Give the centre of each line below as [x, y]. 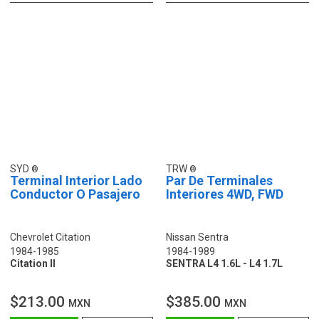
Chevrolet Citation [50, 237]
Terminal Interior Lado [76, 180]
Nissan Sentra [197, 237]
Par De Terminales [219, 180]
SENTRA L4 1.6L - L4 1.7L [224, 263]
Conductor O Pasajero [75, 194]
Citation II [33, 263]
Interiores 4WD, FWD [225, 194]
